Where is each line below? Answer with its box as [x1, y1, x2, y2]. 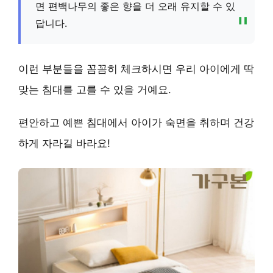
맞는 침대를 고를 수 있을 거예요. [18, 83, 171, 96]
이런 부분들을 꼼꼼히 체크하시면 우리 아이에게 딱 [18, 62, 254, 75]
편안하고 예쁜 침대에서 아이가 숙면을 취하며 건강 [18, 116, 254, 129]
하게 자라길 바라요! [18, 136, 110, 149]
